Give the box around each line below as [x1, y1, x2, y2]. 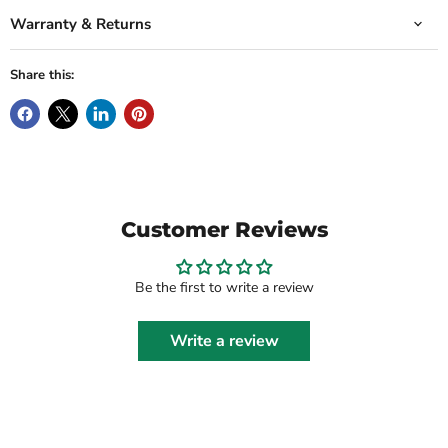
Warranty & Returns [10, 13, 151, 34]
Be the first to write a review [134, 277, 314, 297]
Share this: [10, 65, 74, 84]
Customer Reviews [120, 216, 328, 242]
